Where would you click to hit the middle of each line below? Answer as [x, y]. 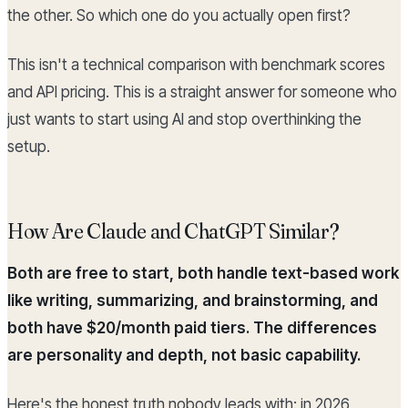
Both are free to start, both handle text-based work [203, 274]
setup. [29, 147]
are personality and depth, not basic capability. [184, 356]
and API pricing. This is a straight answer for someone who [202, 92]
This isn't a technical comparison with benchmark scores [196, 65]
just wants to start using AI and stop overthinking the [184, 120]
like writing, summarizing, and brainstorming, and [193, 301]
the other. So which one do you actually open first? [179, 16]
